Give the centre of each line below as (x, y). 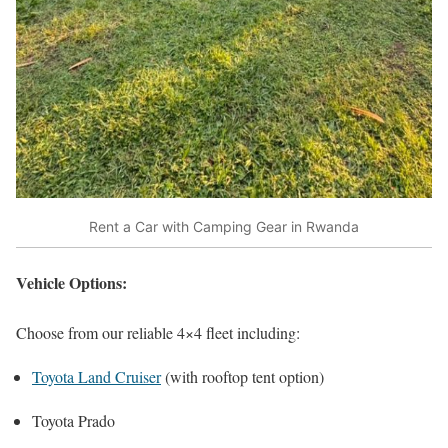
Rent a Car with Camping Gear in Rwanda (224, 226)
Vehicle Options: (71, 283)
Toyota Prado (73, 420)
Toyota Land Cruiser (96, 376)
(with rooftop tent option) (242, 376)
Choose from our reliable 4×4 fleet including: (158, 332)
